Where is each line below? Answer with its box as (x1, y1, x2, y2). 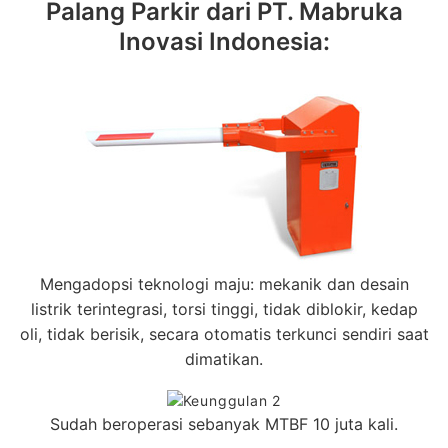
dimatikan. (185, 349, 263, 369)
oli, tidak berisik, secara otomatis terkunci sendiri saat (19, 324, 429, 344)
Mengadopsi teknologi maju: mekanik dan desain (39, 274, 409, 294)
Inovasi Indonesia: (118, 27, 330, 56)
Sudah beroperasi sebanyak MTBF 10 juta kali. (50, 414, 398, 434)
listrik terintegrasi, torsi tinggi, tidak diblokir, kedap (30, 299, 418, 319)
